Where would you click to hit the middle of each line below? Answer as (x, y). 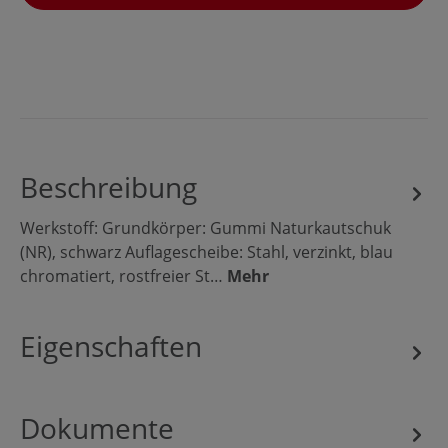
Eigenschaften (111, 346)
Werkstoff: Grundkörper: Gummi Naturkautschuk (205, 228)
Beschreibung (108, 187)
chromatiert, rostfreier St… (123, 276)
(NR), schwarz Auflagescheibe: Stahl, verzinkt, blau (206, 252)
